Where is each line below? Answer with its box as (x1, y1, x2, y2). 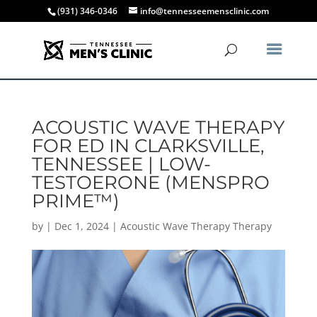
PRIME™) (31, 190, 120, 212)
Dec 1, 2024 (54, 219, 109, 233)
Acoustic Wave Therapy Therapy (120, 219, 272, 233)
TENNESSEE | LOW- (31, 153, 211, 175)
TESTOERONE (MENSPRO (31, 171, 270, 194)
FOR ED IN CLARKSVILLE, (31, 134, 265, 157)
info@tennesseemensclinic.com (140, 5, 270, 17)
